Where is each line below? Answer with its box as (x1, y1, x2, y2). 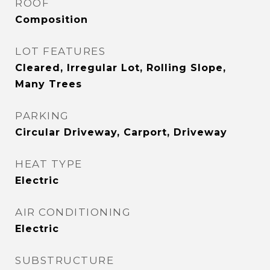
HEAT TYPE (15, 158, 83, 170)
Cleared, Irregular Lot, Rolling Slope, (15, 62, 226, 74)
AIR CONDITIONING (15, 206, 131, 218)
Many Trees (15, 78, 82, 90)
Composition (15, 14, 88, 25)
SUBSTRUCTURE (15, 254, 114, 266)
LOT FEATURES (15, 45, 105, 57)
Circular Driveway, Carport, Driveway (15, 127, 227, 138)
